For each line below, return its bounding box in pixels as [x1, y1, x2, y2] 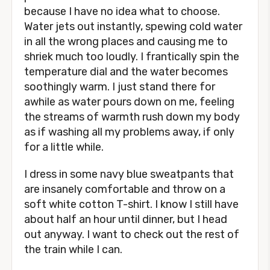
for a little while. [24, 140, 104, 154]
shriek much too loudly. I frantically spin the [24, 50, 239, 63]
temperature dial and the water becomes [24, 65, 228, 78]
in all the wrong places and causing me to [24, 35, 228, 48]
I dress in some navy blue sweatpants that [24, 168, 234, 181]
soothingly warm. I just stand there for [24, 80, 215, 93]
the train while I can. [24, 243, 122, 256]
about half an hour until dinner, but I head [24, 213, 227, 226]
